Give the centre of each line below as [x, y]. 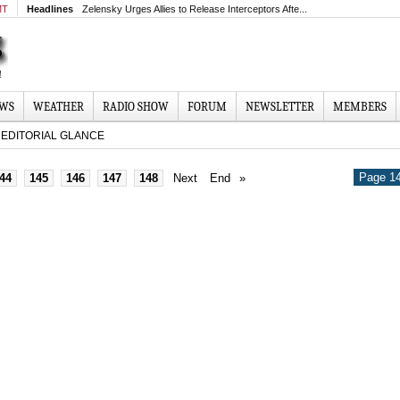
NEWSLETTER [280, 107]
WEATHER [58, 107]
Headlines [50, 9]
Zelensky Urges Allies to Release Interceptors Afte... [195, 9]
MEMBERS [360, 107]
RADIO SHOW [136, 107]
